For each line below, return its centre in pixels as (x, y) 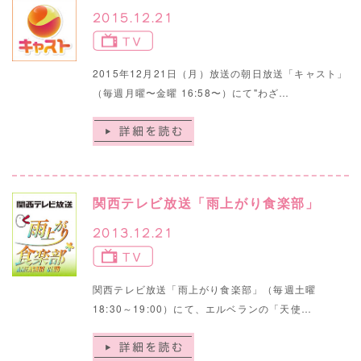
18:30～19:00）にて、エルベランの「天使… (202, 308)
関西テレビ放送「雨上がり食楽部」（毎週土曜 (205, 288)
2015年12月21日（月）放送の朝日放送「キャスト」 (220, 73)
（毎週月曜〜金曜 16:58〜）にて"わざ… (191, 93)
